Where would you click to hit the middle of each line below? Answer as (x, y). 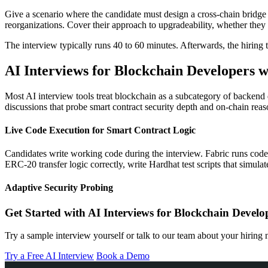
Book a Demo (123, 256)
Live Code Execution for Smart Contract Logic (100, 130)
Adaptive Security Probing (59, 188)
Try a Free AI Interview (49, 256)
